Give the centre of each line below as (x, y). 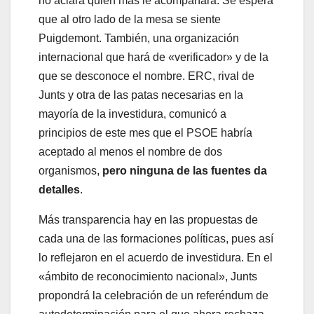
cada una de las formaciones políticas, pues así (156, 239)
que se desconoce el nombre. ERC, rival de (146, 76)
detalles (59, 190)
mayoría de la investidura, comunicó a (132, 114)
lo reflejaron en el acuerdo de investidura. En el (156, 258)
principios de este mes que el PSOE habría (145, 133)
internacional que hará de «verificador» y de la (153, 57)
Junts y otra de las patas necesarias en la (141, 95)
